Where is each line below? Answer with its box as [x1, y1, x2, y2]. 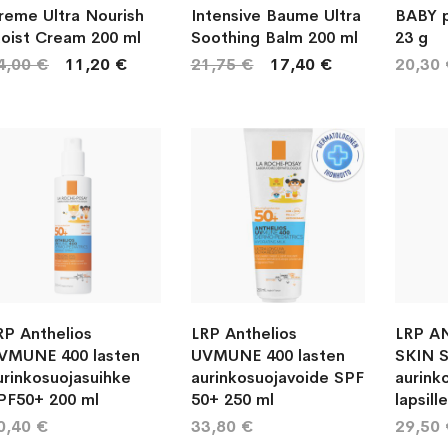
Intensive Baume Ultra [190, 5, 361, 26]
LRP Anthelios [190, 322, 297, 344]
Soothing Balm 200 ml [190, 27, 358, 48]
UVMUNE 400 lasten [190, 344, 345, 366]
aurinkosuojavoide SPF [190, 366, 364, 388]
